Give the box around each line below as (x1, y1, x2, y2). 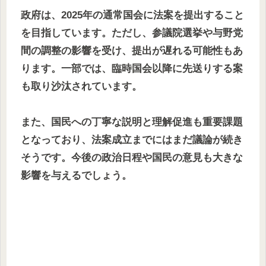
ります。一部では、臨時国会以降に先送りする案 (21, 62, 243, 74)
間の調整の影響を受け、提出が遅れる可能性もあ (21, 45, 243, 56)
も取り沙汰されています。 (21, 80, 142, 92)
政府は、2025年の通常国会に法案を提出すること (21, 9, 244, 21)
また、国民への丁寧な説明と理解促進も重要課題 (21, 116, 243, 128)
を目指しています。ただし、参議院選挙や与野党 (21, 27, 243, 39)
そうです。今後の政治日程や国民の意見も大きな (21, 152, 243, 164)
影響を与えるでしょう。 (21, 170, 132, 182)
